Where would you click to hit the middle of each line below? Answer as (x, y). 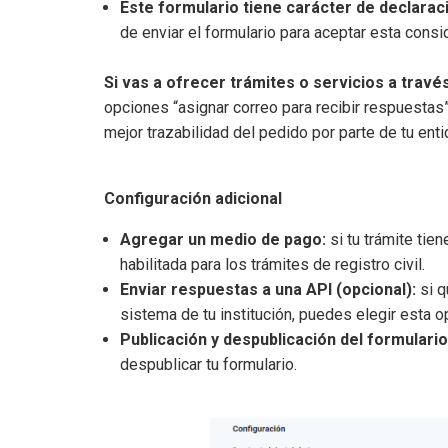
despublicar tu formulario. (208, 365)
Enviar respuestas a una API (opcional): (268, 290)
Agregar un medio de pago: (223, 240)
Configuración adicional (193, 199)
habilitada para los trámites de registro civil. (272, 265)
